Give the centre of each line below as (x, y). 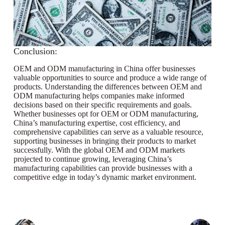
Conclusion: (35, 51)
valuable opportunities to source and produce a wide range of (110, 78)
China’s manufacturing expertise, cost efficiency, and (97, 123)
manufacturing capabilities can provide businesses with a (103, 168)
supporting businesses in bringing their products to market (104, 141)
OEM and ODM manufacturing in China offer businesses (104, 69)
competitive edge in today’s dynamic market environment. (105, 177)
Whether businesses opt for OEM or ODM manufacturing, (106, 114)
